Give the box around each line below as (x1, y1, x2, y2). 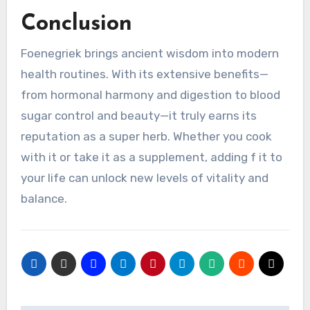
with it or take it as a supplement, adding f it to (20, 149, 282, 164)
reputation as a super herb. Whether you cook (20, 129, 272, 143)
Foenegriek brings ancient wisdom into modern (20, 46, 279, 60)
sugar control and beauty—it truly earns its (20, 108, 257, 122)
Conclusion (20, 12, 132, 35)
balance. (20, 191, 67, 206)
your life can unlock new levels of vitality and (20, 170, 268, 185)
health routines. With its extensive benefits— (20, 66, 268, 81)
